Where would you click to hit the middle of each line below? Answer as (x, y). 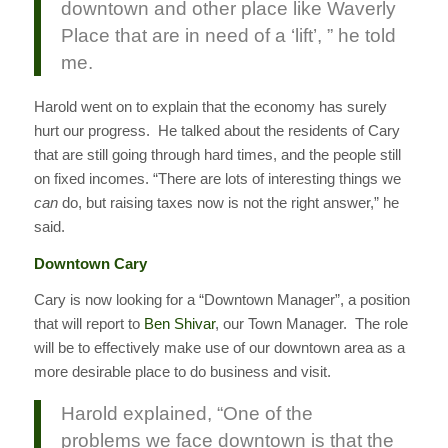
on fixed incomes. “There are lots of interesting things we (217, 178)
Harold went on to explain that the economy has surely (210, 106)
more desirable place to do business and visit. (182, 372)
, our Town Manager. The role (311, 324)
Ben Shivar (179, 324)
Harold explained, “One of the (186, 413)
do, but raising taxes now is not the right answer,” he (228, 202)
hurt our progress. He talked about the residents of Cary (216, 130)
